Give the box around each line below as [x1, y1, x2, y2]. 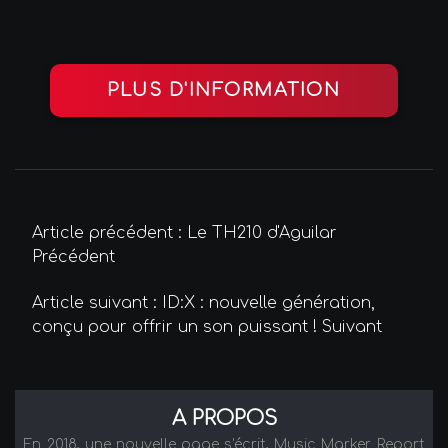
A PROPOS [171, 406, 277, 430]
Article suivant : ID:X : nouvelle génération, [32, 294, 375, 313]
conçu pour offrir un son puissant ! [32, 318, 322, 337]
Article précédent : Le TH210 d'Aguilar [32, 224, 337, 243]
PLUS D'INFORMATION [107, 79, 341, 100]
